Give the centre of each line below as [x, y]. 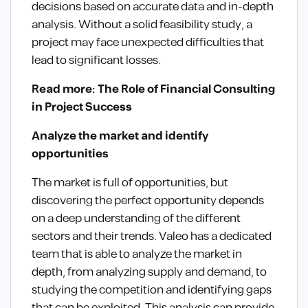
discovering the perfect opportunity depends [148, 201]
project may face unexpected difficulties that [148, 43]
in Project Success [82, 108]
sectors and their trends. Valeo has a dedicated [152, 237]
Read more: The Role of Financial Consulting [153, 90]
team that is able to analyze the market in [137, 255]
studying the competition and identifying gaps [152, 290]
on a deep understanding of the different [136, 219]
